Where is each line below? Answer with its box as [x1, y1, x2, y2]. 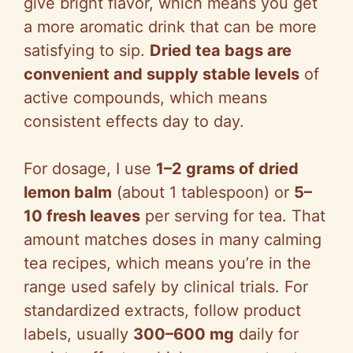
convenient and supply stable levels [24, 65, 299, 84]
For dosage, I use [24, 159, 156, 179]
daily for [234, 325, 299, 344]
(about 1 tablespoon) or [112, 183, 294, 203]
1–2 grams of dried [156, 159, 299, 179]
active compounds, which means [24, 88, 267, 108]
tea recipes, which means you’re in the [24, 254, 311, 273]
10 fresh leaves [24, 206, 140, 226]
